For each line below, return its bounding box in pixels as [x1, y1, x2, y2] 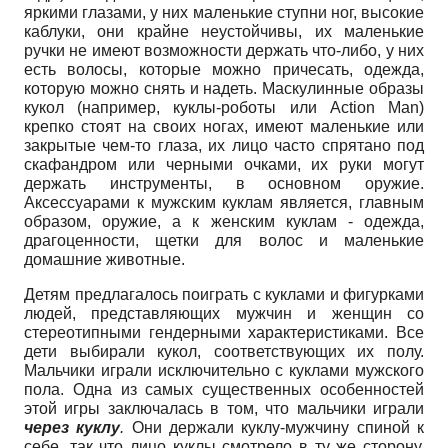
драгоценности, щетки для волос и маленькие [24, 232, 424, 250]
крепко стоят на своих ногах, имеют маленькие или [24, 118, 424, 136]
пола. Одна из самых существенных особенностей [24, 381, 424, 399]
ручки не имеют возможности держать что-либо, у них [24, 42, 424, 60]
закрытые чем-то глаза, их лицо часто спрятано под [24, 137, 424, 155]
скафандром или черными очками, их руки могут [24, 156, 424, 174]
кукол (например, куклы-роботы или [24, 99, 330, 117]
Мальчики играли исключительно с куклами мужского [24, 362, 424, 380]
